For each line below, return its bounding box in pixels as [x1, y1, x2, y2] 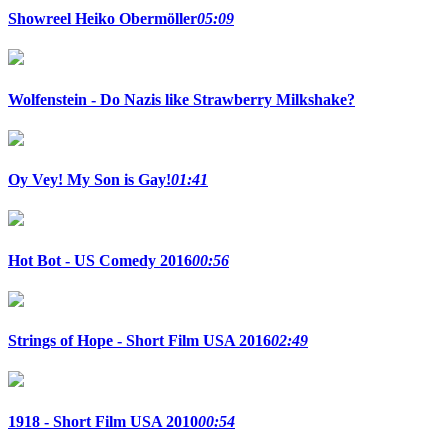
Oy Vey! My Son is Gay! [8, 171, 171, 189]
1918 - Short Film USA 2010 [8, 412, 198, 430]
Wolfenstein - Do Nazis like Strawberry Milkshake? [8, 90, 355, 108]
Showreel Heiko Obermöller [8, 9, 197, 27]
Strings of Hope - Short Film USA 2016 [8, 332, 271, 350]
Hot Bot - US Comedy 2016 [8, 251, 192, 269]
